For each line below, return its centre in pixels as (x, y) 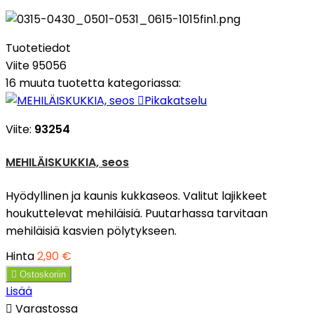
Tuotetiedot (38, 48)
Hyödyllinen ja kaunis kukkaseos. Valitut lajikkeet (136, 196)
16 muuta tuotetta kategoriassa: (93, 83)
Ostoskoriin (43, 274)
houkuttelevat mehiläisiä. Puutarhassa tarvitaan (137, 213)
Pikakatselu (176, 101)
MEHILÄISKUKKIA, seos (67, 163)
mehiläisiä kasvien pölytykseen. (91, 231)
